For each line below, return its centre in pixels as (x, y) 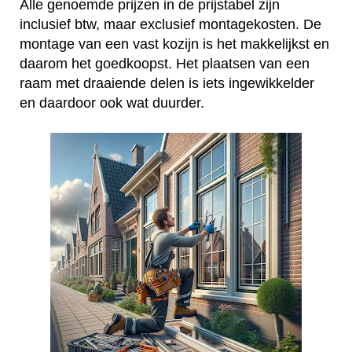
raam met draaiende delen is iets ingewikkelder (167, 84)
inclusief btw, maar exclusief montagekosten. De (170, 25)
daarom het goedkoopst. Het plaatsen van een (165, 64)
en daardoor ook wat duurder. (112, 103)
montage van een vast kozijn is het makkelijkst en (174, 44)
